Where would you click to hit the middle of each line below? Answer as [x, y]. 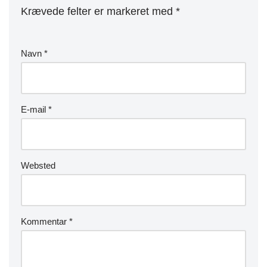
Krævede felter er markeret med [98, 11]
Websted [38, 165]
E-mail [35, 109]
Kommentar [45, 221]
